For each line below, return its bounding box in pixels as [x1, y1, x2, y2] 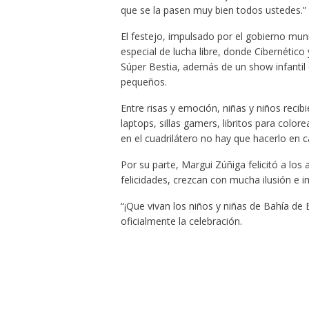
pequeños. [120, 75, 167, 88]
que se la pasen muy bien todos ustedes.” [120, 3, 306, 17]
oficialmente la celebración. [120, 215, 242, 228]
